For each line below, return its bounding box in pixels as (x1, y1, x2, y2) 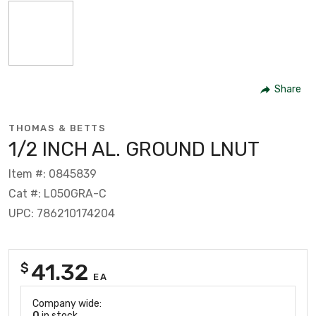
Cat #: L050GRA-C (8, 186, 107, 200)
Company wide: (32, 297, 102, 310)
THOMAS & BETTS (8, 122, 106, 133)
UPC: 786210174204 (8, 206, 115, 220)
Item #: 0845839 (8, 166, 97, 181)
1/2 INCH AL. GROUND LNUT (8, 137, 260, 161)
